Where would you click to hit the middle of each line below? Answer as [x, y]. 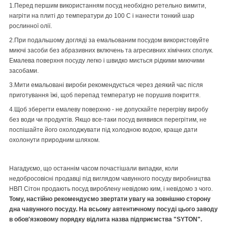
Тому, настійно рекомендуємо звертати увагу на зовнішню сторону [110, 199]
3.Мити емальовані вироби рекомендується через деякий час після [106, 85]
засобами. [24, 71]
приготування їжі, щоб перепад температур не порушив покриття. [105, 95]
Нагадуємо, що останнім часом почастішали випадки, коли [94, 169]
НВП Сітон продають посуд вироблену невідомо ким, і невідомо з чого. [111, 189]
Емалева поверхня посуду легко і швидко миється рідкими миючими [107, 61]
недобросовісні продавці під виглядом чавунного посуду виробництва [110, 179]
